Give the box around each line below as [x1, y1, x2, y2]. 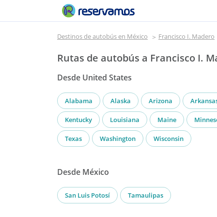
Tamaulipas [128, 190, 163, 200]
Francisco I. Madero [158, 32, 215, 41]
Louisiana [110, 115, 139, 124]
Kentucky [65, 115, 92, 124]
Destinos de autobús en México [57, 32, 148, 41]
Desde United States [57, 72, 132, 83]
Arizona [149, 96, 172, 105]
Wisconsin [154, 134, 184, 143]
